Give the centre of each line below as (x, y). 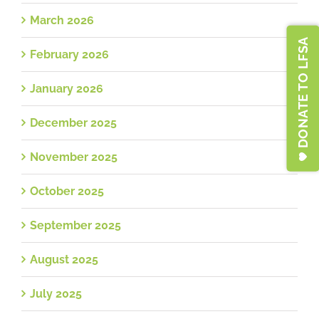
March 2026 (62, 20)
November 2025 (74, 157)
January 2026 (67, 88)
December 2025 (73, 122)
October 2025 (67, 191)
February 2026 (69, 54)
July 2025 (56, 293)
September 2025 (75, 225)
